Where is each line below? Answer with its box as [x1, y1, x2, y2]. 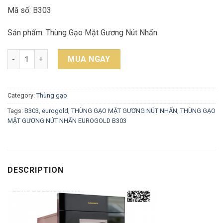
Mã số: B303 [7, 5, 51, 15]
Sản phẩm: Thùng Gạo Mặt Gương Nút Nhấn [7, 28, 157, 38]
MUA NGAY [68, 54, 111, 64]
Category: [7, 92, 36, 100]
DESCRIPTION [7, 165, 64, 175]
